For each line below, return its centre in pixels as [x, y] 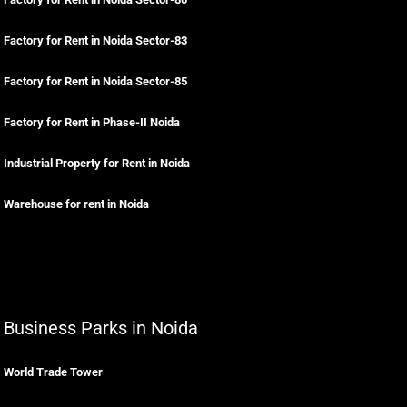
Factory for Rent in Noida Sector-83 [95, 40]
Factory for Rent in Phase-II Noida [92, 122]
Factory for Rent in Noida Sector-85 [95, 81]
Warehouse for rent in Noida [76, 204]
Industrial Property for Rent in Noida [97, 163]
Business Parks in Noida [101, 328]
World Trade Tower [53, 372]
